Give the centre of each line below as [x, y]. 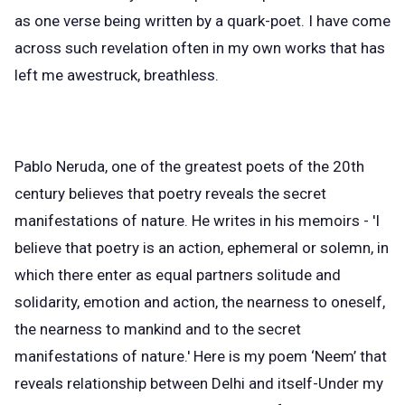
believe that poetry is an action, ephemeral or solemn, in [202, 248]
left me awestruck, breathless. [118, 75]
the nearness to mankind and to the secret [158, 329]
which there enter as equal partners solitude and [178, 275]
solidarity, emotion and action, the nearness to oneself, [200, 302]
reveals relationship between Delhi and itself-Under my [199, 383]
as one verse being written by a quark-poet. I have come [202, 21]
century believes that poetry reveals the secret [170, 193]
